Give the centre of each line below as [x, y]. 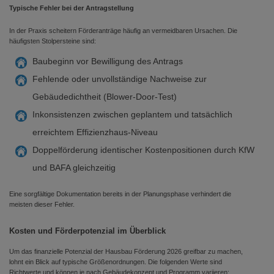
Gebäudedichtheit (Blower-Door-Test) [105, 97]
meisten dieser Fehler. [42, 204]
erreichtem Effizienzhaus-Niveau [95, 132]
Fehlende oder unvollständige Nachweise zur [120, 79]
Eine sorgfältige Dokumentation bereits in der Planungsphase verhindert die [120, 194]
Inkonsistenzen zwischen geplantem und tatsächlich [132, 114]
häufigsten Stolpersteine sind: [53, 41]
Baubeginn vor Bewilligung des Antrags [108, 61]
